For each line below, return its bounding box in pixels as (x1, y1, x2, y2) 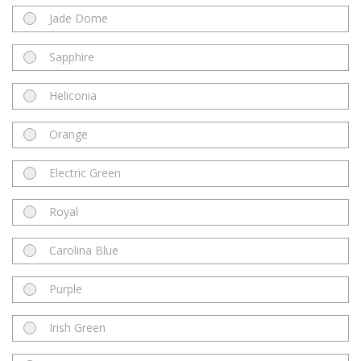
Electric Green (49, 165, 121, 181)
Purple (49, 281, 82, 297)
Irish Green (49, 320, 106, 336)
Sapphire (49, 49, 94, 65)
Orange (49, 127, 88, 143)
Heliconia (49, 88, 97, 104)
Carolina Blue (49, 243, 118, 259)
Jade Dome (49, 10, 108, 27)
